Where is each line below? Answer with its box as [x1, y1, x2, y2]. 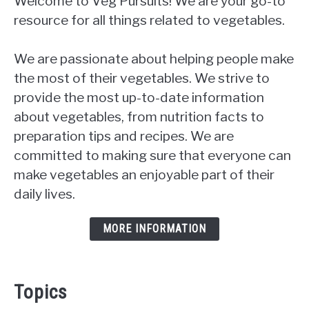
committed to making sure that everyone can [14, 147, 291, 164]
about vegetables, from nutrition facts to [14, 108, 264, 126]
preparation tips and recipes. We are [14, 128, 234, 145]
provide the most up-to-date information [14, 89, 264, 106]
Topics [14, 280, 68, 303]
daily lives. [14, 186, 75, 203]
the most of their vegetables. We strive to [14, 70, 270, 87]
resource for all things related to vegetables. [14, 12, 285, 29]
